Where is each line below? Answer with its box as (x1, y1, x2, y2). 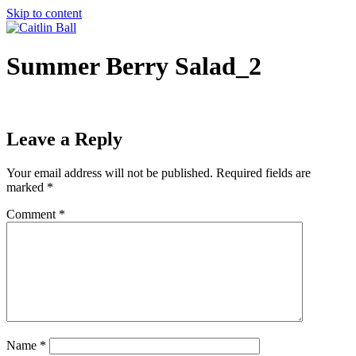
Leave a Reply (6, 128, 122, 149)
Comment (6, 207, 59, 221)
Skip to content (6, 6, 82, 20)
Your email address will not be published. (6, 165, 213, 180)
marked (6, 180, 47, 194)
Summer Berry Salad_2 (6, 52, 261, 81)
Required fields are (216, 165, 311, 180)
